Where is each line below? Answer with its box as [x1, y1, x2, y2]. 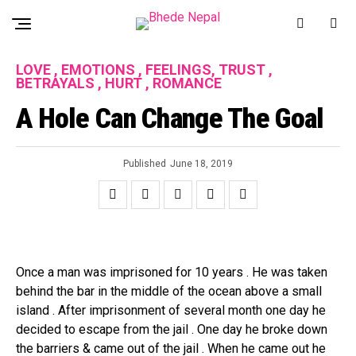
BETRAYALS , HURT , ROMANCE [16, 75, 222, 91]
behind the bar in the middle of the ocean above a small [16, 284, 322, 299]
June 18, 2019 [170, 158, 233, 169]
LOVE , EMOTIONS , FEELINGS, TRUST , [16, 61, 273, 78]
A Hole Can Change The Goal [16, 102, 324, 135]
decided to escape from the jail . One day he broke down [16, 322, 327, 337]
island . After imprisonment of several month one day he [16, 303, 326, 318]
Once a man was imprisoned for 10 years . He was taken [16, 265, 327, 280]
